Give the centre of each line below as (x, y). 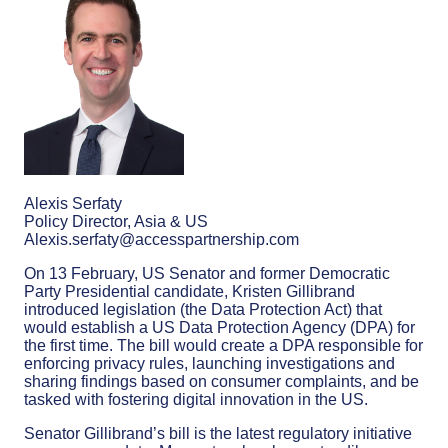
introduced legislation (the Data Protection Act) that (203, 309)
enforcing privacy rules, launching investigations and (209, 363)
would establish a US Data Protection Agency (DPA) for (219, 327)
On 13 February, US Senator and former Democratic (207, 273)
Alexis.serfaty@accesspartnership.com (161, 239)
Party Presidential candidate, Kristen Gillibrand (189, 291)
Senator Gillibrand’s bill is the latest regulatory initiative (218, 433)
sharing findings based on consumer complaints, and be (221, 381)
